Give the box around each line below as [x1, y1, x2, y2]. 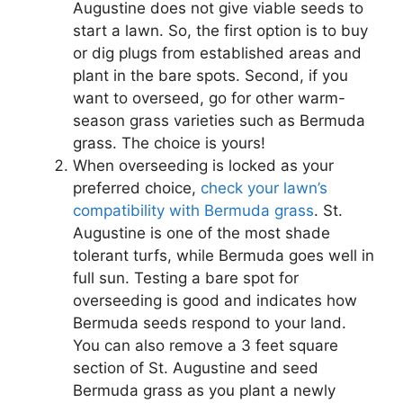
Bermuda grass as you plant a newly [73, 381, 336, 400]
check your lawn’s [201, 179, 327, 198]
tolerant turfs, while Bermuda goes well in [73, 246, 374, 265]
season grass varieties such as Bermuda [73, 112, 365, 130]
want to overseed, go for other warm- [73, 89, 345, 108]
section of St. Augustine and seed [73, 359, 318, 378]
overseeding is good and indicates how [73, 291, 357, 310]
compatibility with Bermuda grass [73, 201, 314, 220]
